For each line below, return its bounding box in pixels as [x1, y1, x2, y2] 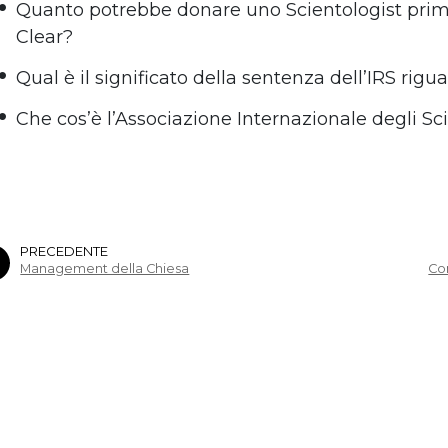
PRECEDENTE [20, 243, 109, 260]
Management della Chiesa [20, 261, 190, 277]
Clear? [16, 26, 74, 49]
